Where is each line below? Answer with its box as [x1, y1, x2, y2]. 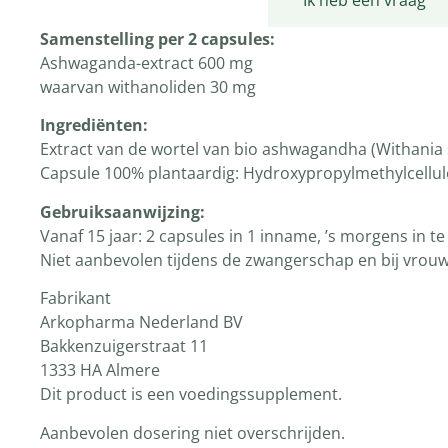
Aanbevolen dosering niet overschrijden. [40, 421, 345, 444]
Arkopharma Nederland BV [40, 311, 243, 334]
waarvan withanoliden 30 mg [40, 76, 256, 98]
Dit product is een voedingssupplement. [40, 383, 342, 406]
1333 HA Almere [40, 359, 160, 382]
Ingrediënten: [40, 114, 148, 137]
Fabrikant [40, 287, 111, 310]
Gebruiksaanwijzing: [40, 200, 205, 223]
